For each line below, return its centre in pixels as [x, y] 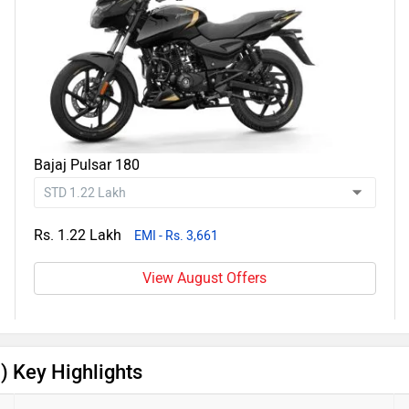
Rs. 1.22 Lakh [77, 235]
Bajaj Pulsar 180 [86, 165]
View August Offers [205, 278]
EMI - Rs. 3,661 [176, 236]
